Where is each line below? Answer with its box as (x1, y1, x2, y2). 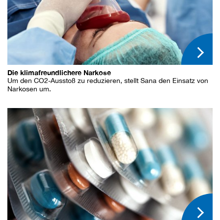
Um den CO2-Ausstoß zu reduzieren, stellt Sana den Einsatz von (7, 77, 208, 85)
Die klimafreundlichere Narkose (7, 68, 111, 77)
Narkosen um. (7, 85, 51, 93)
